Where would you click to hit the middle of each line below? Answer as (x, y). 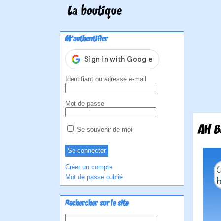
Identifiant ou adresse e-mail (106, 79)
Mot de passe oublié (94, 177)
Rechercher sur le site (97, 204)
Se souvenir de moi (104, 129)
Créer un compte (89, 167)
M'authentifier (86, 39)
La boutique (95, 12)
